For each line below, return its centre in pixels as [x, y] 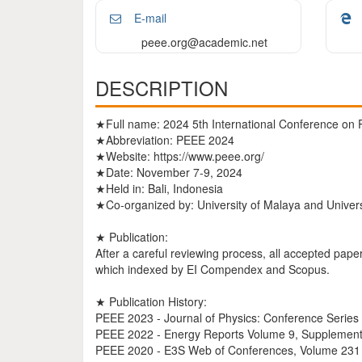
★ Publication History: [151, 301]
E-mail [149, 18]
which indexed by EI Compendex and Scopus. [213, 269]
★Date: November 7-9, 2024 [169, 172]
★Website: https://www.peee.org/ [180, 156]
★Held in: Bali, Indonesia [159, 188]
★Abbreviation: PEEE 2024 [165, 140]
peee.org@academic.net [204, 42]
